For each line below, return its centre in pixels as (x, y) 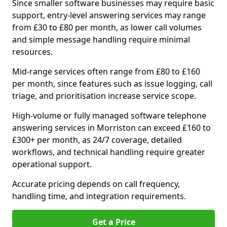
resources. (32, 52)
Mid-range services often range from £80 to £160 (106, 71)
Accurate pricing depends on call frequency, (96, 184)
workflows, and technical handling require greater (109, 152)
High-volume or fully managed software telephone (109, 116)
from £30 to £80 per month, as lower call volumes (107, 27)
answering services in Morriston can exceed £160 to (111, 128)
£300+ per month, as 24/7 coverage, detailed (97, 140)
